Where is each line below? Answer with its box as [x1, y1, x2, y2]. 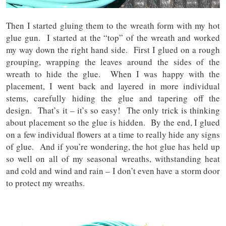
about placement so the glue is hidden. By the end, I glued [6, 117, 220, 129]
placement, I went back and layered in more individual [6, 80, 220, 92]
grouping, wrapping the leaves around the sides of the [6, 56, 220, 68]
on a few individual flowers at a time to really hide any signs [6, 129, 220, 141]
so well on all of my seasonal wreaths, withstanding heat [6, 153, 220, 165]
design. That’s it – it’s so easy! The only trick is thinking [6, 104, 220, 117]
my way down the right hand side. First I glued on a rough [6, 44, 220, 56]
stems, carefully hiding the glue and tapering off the [6, 92, 220, 104]
